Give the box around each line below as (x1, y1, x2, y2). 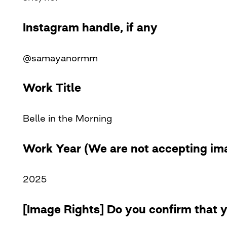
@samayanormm (22, 52, 98, 63)
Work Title (22, 81, 81, 95)
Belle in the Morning (22, 112, 112, 124)
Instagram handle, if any (22, 20, 158, 34)
